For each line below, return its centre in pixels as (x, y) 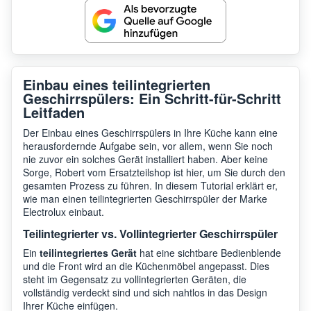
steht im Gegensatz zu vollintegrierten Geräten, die (135, 279)
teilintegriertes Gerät (88, 252)
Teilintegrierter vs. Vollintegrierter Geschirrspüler (150, 233)
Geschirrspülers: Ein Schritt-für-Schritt (152, 98)
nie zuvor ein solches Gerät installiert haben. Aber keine (145, 159)
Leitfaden (54, 112)
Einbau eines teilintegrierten (117, 84)
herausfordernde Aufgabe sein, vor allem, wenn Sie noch (148, 145)
